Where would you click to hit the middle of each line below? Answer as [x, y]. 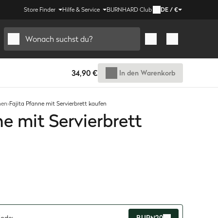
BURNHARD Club [129, 9]
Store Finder [40, 9]
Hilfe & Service [81, 9]
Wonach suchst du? [59, 39]
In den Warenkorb [147, 73]
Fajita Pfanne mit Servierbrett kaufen [58, 103]
